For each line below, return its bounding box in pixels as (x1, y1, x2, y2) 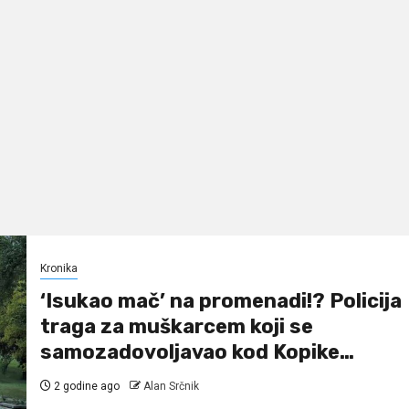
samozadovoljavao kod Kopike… (39, 340, 354, 365)
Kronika (39, 262, 78, 276)
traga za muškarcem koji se (39, 314, 313, 340)
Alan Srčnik (142, 380, 199, 393)
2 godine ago (50, 380, 120, 393)
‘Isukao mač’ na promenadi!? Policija (39, 288, 402, 314)
